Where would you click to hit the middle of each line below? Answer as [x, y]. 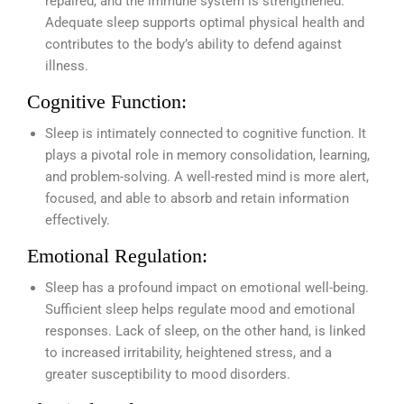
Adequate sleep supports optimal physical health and [205, 23]
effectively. [78, 220]
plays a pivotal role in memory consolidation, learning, [207, 155]
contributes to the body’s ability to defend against [193, 44]
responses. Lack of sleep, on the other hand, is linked [205, 331]
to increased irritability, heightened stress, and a [188, 353]
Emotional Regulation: [120, 256]
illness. [67, 66]
